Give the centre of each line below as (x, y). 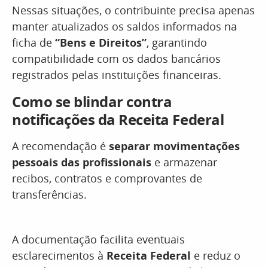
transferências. (49, 194)
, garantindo (177, 42)
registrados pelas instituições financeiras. (117, 75)
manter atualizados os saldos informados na (124, 26)
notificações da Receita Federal (120, 119)
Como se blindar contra (92, 101)
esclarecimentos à (59, 255)
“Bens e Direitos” (101, 42)
